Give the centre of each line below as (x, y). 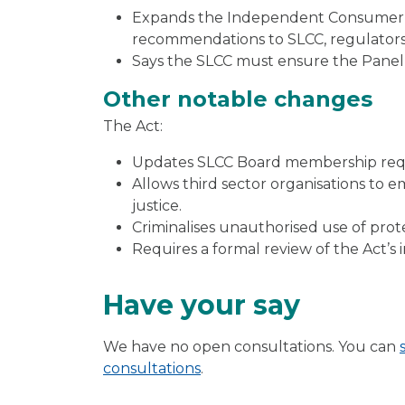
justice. (157, 205)
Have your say (202, 305)
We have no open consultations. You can (251, 346)
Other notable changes (238, 99)
